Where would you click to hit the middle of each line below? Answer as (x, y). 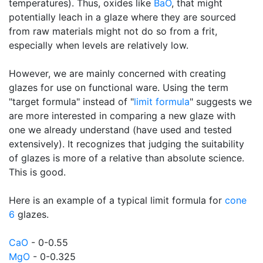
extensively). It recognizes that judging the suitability (127, 144)
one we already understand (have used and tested (120, 130)
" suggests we (221, 102)
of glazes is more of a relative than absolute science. (127, 158)
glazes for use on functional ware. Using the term (119, 87)
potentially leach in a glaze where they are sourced (122, 17)
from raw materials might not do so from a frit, (113, 31)
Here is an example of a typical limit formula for (117, 200)
